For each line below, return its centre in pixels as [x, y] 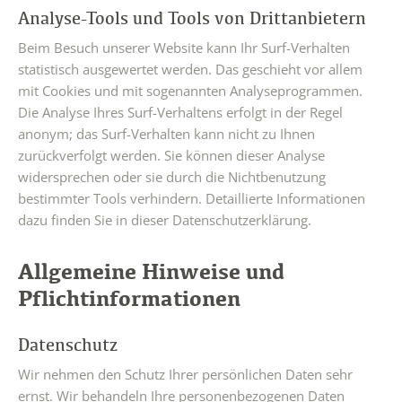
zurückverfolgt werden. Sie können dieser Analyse [171, 155]
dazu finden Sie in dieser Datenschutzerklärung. [165, 220]
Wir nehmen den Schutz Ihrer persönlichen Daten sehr [185, 374]
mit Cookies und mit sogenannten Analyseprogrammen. [190, 91]
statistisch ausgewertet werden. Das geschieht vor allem [190, 69]
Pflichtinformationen [129, 297]
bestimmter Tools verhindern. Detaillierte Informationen [192, 198]
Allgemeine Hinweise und [151, 271]
